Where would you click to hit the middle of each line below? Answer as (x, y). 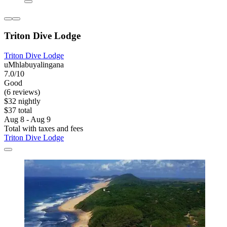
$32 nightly (22, 101)
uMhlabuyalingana (34, 64)
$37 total (18, 110)
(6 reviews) (22, 92)
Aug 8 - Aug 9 (27, 119)
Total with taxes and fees (44, 128)
